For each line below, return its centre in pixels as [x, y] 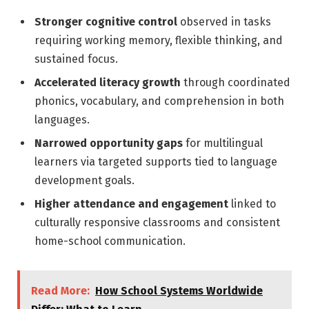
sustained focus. [76, 59]
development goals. [84, 180]
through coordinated [236, 82]
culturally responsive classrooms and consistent [157, 222]
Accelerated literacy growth [108, 82]
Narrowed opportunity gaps [109, 143]
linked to [252, 203]
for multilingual [223, 143]
